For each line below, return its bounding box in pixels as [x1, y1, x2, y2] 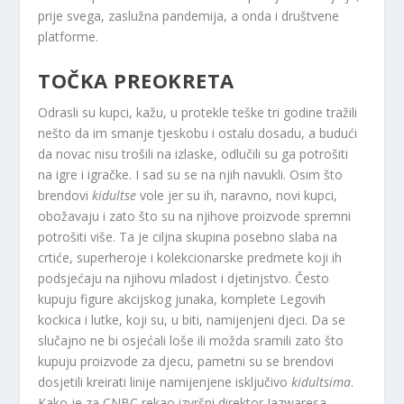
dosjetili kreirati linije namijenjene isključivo [38, 372, 292, 390]
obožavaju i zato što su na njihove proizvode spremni [38, 207, 352, 225]
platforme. [38, 28, 99, 46]
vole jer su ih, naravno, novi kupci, [140, 186, 338, 204]
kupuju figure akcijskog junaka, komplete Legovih [38, 289, 326, 308]
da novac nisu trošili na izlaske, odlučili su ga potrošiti [38, 144, 349, 162]
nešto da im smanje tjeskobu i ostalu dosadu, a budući [38, 124, 358, 142]
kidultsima [291, 372, 352, 390]
